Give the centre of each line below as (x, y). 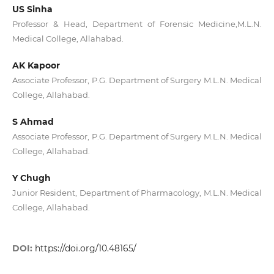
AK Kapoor (36, 65)
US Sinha (32, 9)
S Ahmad (33, 121)
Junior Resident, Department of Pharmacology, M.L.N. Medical (137, 192)
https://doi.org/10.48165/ (85, 248)
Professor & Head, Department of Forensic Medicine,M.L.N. (137, 24)
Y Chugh (31, 178)
